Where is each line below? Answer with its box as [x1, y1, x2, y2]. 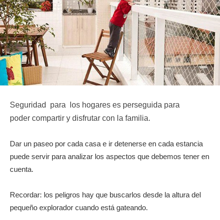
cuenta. [10, 165, 33, 174]
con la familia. [102, 114, 150, 123]
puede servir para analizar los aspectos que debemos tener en [10, 152, 209, 161]
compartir [30, 114, 66, 123]
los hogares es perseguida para [70, 101, 180, 110]
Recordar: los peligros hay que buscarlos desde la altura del [10, 191, 201, 199]
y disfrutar [66, 114, 102, 123]
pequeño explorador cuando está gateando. [10, 203, 148, 212]
